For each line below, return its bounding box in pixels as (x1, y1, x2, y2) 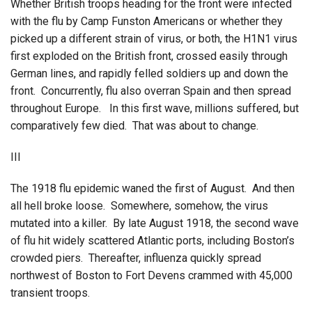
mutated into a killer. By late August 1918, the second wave (10, 216, 299, 230)
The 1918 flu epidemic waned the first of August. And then (10, 181, 295, 195)
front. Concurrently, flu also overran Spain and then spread (10, 84, 291, 97)
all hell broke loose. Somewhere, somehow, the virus (10, 198, 268, 212)
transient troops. (10, 286, 90, 299)
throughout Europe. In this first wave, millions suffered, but (10, 101, 299, 115)
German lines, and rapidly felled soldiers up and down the (10, 66, 288, 80)
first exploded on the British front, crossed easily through (10, 49, 288, 63)
